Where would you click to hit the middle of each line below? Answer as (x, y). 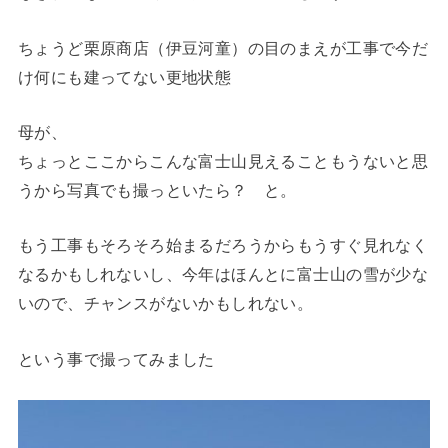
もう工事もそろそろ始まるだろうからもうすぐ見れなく (223, 245)
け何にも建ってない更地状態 (124, 76)
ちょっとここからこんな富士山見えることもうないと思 (223, 160)
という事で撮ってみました (116, 358)
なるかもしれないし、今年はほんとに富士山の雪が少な (223, 274)
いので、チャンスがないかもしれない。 (165, 303)
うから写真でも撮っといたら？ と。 (157, 189)
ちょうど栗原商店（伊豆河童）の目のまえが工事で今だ (223, 47)
